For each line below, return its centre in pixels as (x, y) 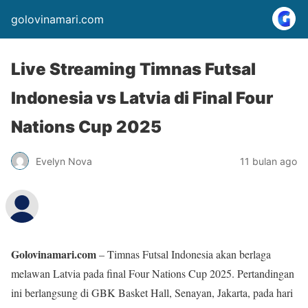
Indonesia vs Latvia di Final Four (142, 98)
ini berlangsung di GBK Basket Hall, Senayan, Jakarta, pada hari (152, 293)
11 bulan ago (268, 161)
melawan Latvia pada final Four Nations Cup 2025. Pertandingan (153, 273)
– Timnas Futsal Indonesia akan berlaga (184, 254)
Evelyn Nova (64, 161)
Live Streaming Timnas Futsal (133, 69)
